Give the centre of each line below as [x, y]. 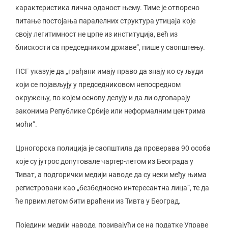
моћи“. [26, 124]
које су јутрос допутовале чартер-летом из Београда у [104, 161]
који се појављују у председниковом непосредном [98, 84]
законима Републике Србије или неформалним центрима [110, 111]
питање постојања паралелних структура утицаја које [105, 21]
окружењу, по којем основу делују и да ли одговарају [103, 98]
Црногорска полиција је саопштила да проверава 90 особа [113, 148]
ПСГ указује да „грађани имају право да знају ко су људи [109, 71]
